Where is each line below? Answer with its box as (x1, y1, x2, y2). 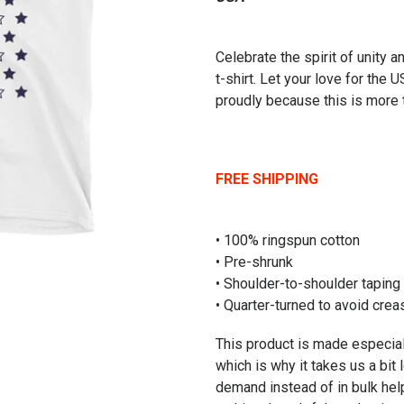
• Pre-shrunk (216, 252, 293, 271)
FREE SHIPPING (216, 170, 318, 188)
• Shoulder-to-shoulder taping (216, 274, 400, 292)
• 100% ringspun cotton (216, 231, 360, 249)
